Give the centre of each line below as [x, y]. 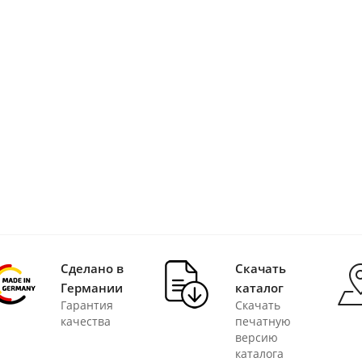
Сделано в [92, 268]
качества [86, 321]
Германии [92, 287]
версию [256, 337]
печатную [263, 321]
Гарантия [87, 305]
